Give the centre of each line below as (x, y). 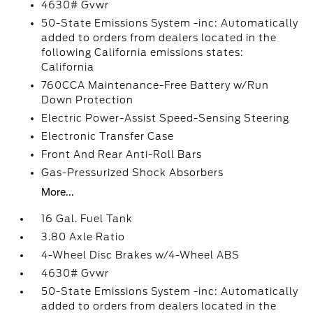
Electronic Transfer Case (108, 136)
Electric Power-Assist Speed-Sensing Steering (166, 118)
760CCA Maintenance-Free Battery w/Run (155, 85)
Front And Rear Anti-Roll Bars (122, 154)
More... (58, 192)
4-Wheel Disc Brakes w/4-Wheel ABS (141, 255)
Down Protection (88, 100)
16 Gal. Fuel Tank (87, 219)
